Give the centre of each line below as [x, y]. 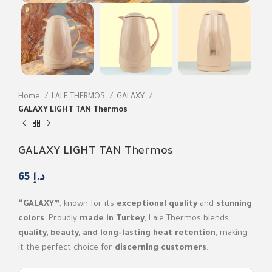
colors [31, 219]
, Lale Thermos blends [187, 219]
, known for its [88, 204]
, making [231, 233]
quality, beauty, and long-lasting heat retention [117, 233]
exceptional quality [157, 204]
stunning [234, 204]
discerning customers [161, 248]
